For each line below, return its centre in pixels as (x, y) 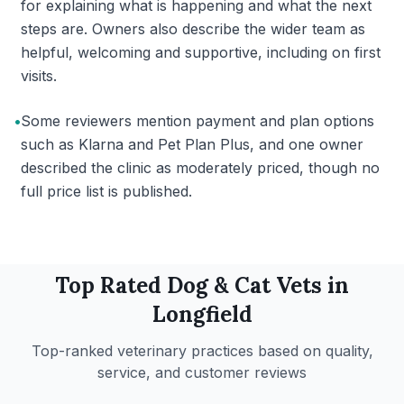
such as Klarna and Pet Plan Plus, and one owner (192, 144)
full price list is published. (106, 191)
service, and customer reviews (202, 372)
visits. (39, 76)
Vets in (310, 285)
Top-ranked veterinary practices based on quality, (202, 351)
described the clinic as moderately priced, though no (200, 168)
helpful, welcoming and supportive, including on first (201, 52)
